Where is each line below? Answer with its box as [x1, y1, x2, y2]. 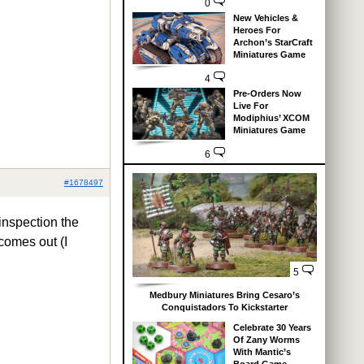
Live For [232, 101, 268, 111]
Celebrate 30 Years [232, 323, 311, 332]
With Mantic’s [232, 347, 291, 357]
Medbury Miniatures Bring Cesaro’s [149, 290, 300, 300]
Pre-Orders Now [232, 89, 301, 99]
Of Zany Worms [232, 335, 300, 344]
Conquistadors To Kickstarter [162, 302, 288, 312]
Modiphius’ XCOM [232, 113, 310, 123]
